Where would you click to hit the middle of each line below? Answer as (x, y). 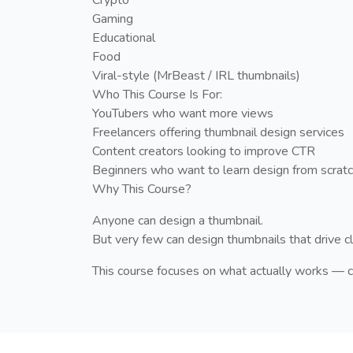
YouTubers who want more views (183, 113)
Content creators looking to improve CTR (204, 151)
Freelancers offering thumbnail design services (218, 132)
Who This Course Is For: (157, 94)
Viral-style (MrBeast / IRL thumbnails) (196, 75)
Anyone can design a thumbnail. (178, 220)
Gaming (113, 19)
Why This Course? (142, 189)
